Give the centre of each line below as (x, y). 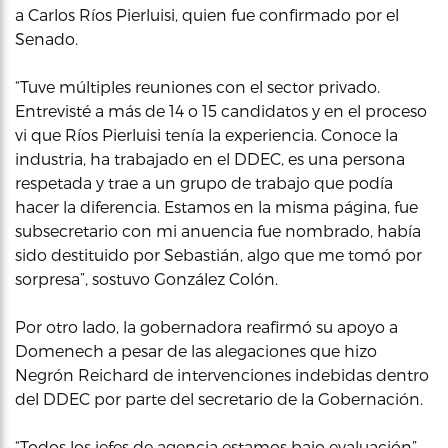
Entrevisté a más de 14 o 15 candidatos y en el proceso (221, 110)
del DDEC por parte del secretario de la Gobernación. (219, 398)
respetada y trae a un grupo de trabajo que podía (204, 182)
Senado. (46, 38)
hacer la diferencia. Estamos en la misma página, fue (216, 206)
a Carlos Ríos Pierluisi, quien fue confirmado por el (207, 14)
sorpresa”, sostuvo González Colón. (146, 278)
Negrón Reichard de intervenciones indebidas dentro (222, 374)
